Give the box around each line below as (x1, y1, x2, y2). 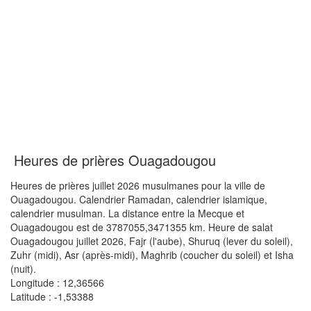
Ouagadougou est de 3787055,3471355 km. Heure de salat (10, 220, 273, 234)
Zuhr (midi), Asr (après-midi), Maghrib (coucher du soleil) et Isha (10, 248, 294, 262)
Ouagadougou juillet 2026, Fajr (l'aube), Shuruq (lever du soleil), (10, 234, 293, 248)
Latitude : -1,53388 (10, 289, 94, 303)
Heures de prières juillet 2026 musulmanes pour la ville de (10, 178, 265, 192)
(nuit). (10, 262, 36, 276)
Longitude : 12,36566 (10, 276, 104, 289)
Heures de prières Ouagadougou (14, 150, 216, 170)
